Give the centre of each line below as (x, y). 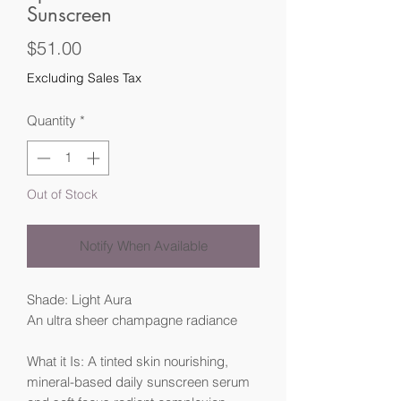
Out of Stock (62, 194)
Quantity (51, 120)
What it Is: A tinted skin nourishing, (128, 361)
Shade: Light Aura (79, 299)
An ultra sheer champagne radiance (132, 320)
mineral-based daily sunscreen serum (138, 381)
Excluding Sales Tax (84, 78)
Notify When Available (143, 245)
